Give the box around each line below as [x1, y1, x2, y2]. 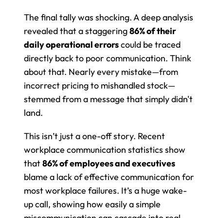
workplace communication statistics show [24, 144, 185, 155]
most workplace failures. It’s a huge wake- [24, 184, 187, 196]
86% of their [129, 25, 176, 36]
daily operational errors [24, 38, 119, 50]
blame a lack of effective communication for [24, 171, 194, 182]
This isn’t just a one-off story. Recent [24, 130, 165, 142]
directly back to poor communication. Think [24, 52, 191, 64]
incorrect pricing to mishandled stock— [24, 79, 175, 91]
